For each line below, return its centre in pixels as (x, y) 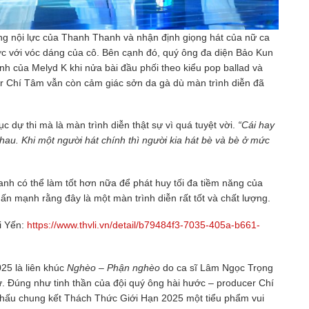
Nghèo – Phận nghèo (115, 267)
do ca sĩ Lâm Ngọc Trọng (218, 267)
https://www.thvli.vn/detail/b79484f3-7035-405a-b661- (143, 225)
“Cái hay (256, 125)
